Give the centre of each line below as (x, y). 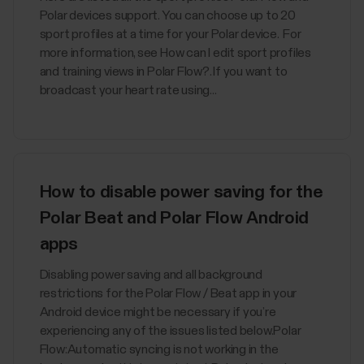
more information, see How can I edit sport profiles (175, 53)
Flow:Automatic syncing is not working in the (159, 350)
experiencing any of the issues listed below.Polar (170, 331)
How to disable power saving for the (181, 193)
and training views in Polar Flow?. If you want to (163, 72)
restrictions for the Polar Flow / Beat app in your (168, 294)
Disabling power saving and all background (151, 275)
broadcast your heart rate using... (128, 91)
